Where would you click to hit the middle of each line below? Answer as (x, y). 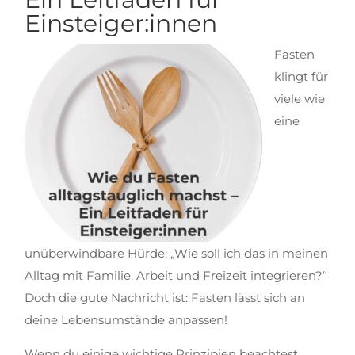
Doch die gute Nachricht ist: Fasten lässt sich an (165, 298)
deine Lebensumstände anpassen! (126, 320)
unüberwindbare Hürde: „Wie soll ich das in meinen (177, 253)
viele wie (300, 99)
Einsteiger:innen (121, 23)
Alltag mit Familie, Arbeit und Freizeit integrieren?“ (176, 275)
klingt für (302, 76)
